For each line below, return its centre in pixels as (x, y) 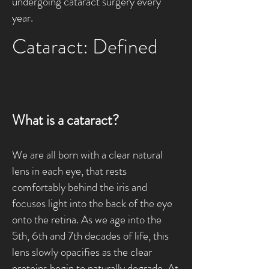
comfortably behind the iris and (80, 187)
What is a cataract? (65, 120)
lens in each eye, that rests (69, 171)
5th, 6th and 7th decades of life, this (90, 236)
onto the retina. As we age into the (87, 219)
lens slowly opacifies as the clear (82, 252)
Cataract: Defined (85, 47)
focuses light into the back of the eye (92, 203)
